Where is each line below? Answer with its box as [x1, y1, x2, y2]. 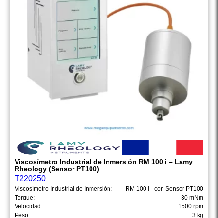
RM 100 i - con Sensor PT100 [126, 185, 203, 193]
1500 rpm [178, 203, 203, 210]
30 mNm [181, 194, 203, 201]
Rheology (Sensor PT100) [15, 165, 99, 173]
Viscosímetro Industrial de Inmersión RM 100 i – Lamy [15, 158, 193, 166]
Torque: [15, 194, 35, 201]
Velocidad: [15, 203, 42, 210]
